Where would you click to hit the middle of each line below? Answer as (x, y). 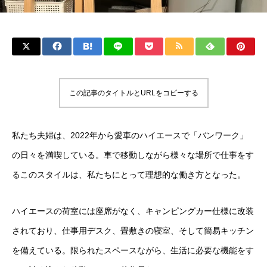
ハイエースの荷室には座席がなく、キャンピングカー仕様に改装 (133, 211)
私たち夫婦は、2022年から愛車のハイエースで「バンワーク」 (130, 135)
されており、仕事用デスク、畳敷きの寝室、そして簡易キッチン (133, 231)
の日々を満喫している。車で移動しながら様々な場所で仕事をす (133, 155)
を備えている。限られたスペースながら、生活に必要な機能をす (133, 250)
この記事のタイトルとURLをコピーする (133, 93)
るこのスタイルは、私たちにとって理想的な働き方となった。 (129, 175)
